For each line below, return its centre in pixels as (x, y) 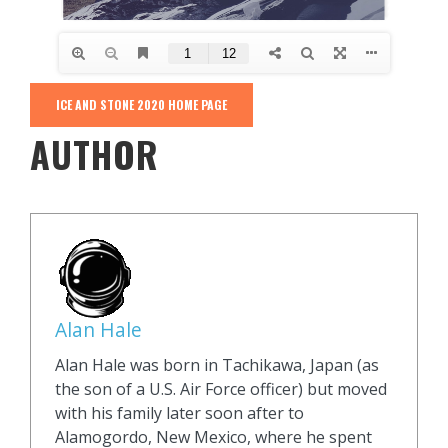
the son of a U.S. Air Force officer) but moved (221, 389)
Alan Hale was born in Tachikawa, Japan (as (217, 365)
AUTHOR (94, 153)
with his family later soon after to (179, 413)
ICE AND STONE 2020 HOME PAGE (141, 104)
